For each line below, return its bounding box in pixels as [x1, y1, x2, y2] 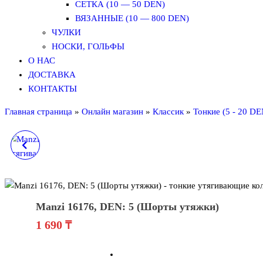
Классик [153, 107, 184, 116]
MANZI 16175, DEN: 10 [46, 141, 120, 149]
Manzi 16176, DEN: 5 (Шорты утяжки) [36, 200, 220, 213]
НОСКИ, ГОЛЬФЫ [52, 42, 124, 51]
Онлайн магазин [82, 107, 143, 116]
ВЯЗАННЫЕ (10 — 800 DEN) [75, 14, 189, 23]
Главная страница [5, 107, 72, 116]
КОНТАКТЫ [28, 84, 77, 93]
